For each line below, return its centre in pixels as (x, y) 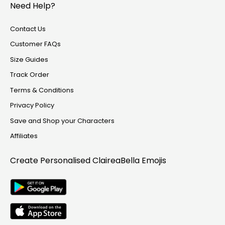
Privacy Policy (32, 105)
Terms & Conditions (42, 90)
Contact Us (28, 29)
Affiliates (24, 136)
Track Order (30, 75)
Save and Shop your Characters (62, 121)
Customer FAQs (35, 44)
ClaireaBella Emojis (129, 161)
